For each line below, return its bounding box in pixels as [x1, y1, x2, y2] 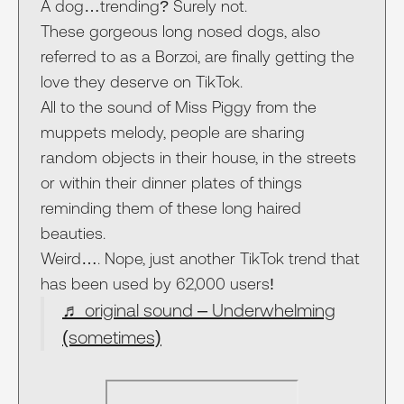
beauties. [41, 224, 106, 243]
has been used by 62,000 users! [41, 274, 274, 294]
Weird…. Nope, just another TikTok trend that [41, 249, 360, 269]
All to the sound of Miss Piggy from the [41, 97, 317, 117]
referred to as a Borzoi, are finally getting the [41, 47, 354, 67]
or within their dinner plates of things [41, 173, 302, 193]
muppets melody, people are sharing [41, 123, 305, 142]
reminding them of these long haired [41, 198, 301, 218]
